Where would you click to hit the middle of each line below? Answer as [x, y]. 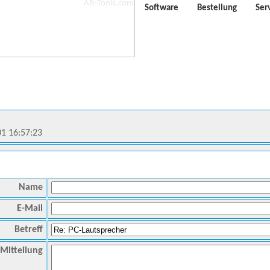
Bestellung [217, 8]
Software [162, 8]
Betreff [29, 230]
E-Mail [30, 209]
